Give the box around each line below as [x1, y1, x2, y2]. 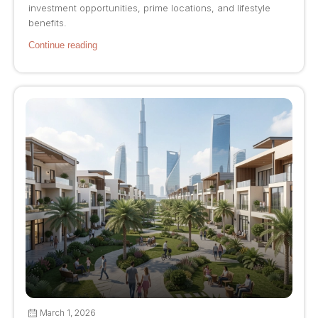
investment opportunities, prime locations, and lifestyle [28, 2, 270, 14]
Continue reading [28, 40, 97, 51]
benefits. [28, 17, 67, 29]
